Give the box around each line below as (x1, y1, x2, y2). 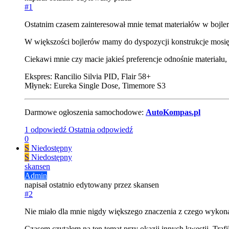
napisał (25, 180, 49, 189)
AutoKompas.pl (146, 107, 200, 117)
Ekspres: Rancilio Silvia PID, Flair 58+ (25, 72, 151, 81)
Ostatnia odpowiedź (68, 125, 133, 134)
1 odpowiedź (25, 125, 66, 134)
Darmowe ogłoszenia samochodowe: (25, 107, 146, 117)
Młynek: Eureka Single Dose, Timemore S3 (25, 81, 166, 90)
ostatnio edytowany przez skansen (49, 180, 159, 189)
